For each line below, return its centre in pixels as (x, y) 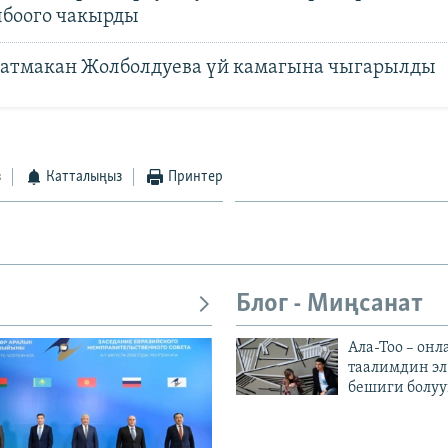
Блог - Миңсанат (329, 304)
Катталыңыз (84, 176)
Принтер (195, 176)
